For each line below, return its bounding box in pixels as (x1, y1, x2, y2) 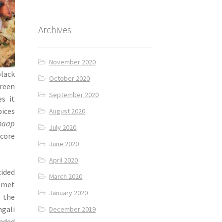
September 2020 (49, 90, 99, 100)
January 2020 (49, 188, 88, 198)
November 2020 (49, 57, 96, 67)
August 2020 (49, 107, 86, 116)
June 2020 (49, 139, 79, 149)
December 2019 (49, 205, 96, 214)
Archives (38, 23, 71, 36)
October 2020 (49, 74, 90, 83)
